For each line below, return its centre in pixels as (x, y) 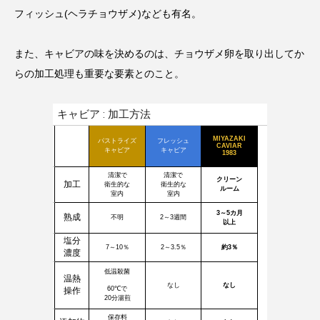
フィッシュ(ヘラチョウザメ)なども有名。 (108, 14)
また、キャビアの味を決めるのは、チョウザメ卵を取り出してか (159, 54)
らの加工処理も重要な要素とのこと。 (99, 74)
